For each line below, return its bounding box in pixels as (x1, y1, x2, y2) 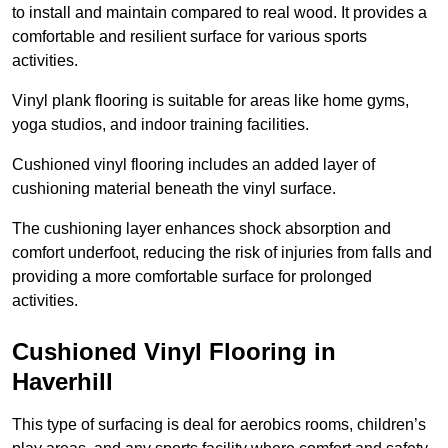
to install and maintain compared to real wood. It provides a (12, 4, 427, 22)
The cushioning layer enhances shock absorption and (12, 220, 391, 238)
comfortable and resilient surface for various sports (12, 28, 367, 46)
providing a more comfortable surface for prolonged (12, 268, 372, 286)
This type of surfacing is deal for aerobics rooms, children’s (12, 416, 426, 434)
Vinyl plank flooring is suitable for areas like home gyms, (12, 92, 409, 110)
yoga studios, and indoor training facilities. (12, 116, 309, 134)
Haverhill (12, 368, 113, 396)
